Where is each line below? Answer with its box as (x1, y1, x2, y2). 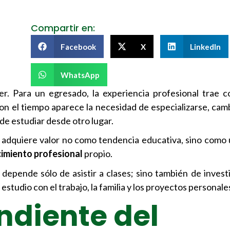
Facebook (61, 42, 97, 51)
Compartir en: (30, 21, 95, 34)
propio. (83, 148, 112, 160)
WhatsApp (61, 70, 100, 80)
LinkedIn (190, 42, 221, 51)
